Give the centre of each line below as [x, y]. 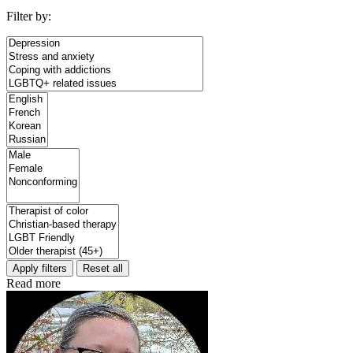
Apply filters [40, 268]
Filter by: [29, 16]
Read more [33, 283]
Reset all [103, 268]
